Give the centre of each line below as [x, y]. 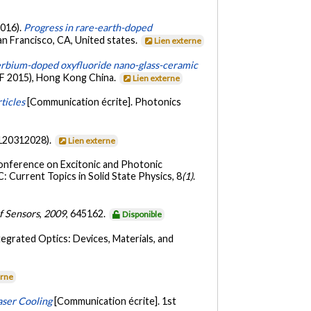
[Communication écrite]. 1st [116, 301]
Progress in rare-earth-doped [88, 28]
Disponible [142, 215]
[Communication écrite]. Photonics [104, 102]
